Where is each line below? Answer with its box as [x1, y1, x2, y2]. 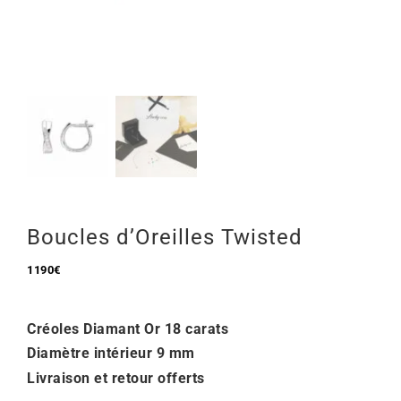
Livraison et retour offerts [27, 370, 205, 387]
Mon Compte [31, 25, 105, 39]
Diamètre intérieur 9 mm [27, 345, 195, 362]
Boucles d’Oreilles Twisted [27, 225, 303, 250]
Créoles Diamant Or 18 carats [27, 320, 228, 337]
